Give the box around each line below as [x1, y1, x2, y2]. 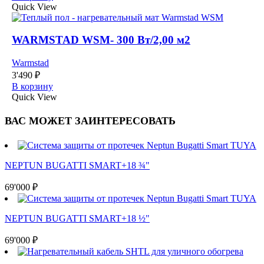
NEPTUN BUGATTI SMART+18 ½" [5, 213, 150, 223]
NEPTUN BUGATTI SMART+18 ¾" [5, 160, 150, 170]
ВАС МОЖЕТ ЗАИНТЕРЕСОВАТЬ [5, 115, 176, 127]
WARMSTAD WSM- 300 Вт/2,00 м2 [12, 34, 190, 47]
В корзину [12, 81, 53, 91]
